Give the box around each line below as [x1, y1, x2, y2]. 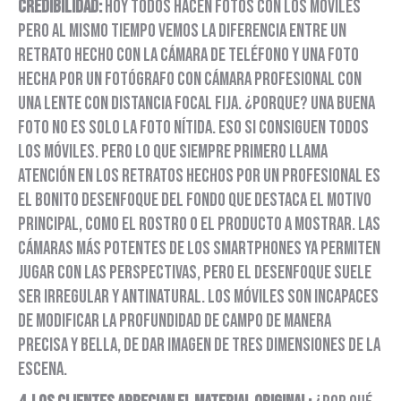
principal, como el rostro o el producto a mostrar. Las [18, 213, 380, 236]
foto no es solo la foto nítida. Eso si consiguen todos [18, 116, 369, 140]
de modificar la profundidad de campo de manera [18, 310, 331, 333]
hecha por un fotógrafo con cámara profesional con [18, 68, 362, 91]
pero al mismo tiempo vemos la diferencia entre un [18, 20, 346, 43]
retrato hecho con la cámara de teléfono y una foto [18, 44, 359, 67]
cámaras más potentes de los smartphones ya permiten [18, 237, 380, 260]
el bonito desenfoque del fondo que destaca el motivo [18, 189, 371, 212]
